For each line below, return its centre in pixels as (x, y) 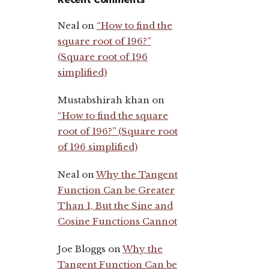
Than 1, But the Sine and (115, 205)
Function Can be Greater (116, 190)
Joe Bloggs (82, 249)
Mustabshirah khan (104, 100)
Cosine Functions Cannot (117, 221)
